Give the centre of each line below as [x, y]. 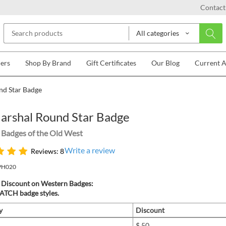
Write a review [90, 150]
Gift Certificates [111, 63]
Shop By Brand [48, 63]
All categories [158, 33]
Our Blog [165, 63]
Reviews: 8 [47, 151]
